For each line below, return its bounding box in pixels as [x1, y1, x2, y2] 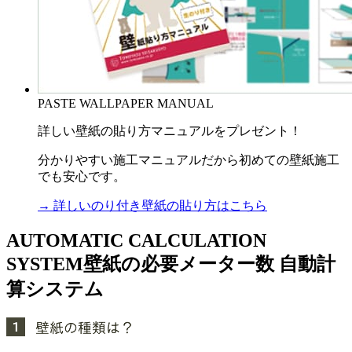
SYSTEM [6, 253, 83, 274]
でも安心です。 [38, 169, 126, 183]
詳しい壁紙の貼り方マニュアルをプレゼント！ [38, 123, 302, 137]
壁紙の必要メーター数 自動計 [83, 253, 335, 274]
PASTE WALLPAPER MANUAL [38, 96, 214, 110]
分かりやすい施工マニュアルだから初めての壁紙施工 [38, 152, 339, 167]
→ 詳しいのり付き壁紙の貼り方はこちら [38, 198, 267, 212]
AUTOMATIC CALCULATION [6, 229, 266, 251]
